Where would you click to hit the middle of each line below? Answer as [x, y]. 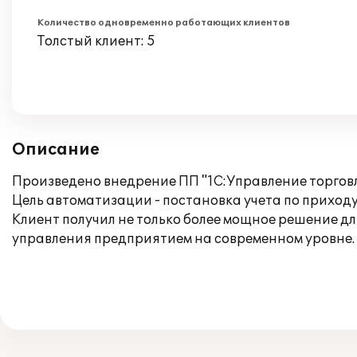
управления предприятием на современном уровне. [183, 239]
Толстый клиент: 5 [96, 41]
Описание [56, 150]
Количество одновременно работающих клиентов [164, 23]
